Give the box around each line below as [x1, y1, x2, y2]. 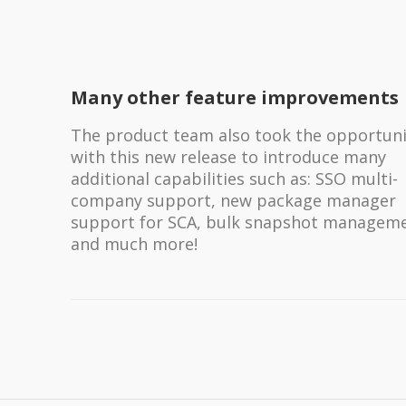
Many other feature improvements [70, 84, 399, 110]
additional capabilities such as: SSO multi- [70, 167, 398, 189]
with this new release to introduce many [70, 145, 386, 168]
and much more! [70, 232, 198, 255]
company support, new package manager [70, 188, 396, 211]
